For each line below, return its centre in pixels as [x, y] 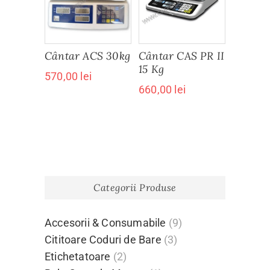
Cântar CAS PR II [182, 55]
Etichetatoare [78, 256]
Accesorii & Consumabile [105, 223]
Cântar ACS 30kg [87, 55]
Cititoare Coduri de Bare [103, 240]
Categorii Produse [135, 187]
